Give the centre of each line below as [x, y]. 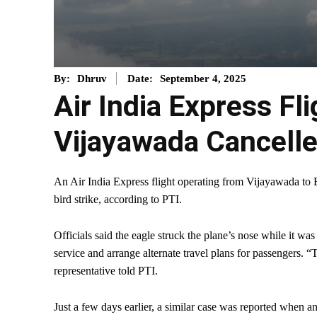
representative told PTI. [106, 271]
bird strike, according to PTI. [118, 200]
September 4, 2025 [203, 79]
